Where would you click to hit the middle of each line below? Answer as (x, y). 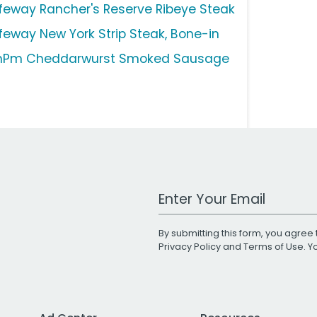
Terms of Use (273, 247)
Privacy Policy (190, 247)
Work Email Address (213, 192)
